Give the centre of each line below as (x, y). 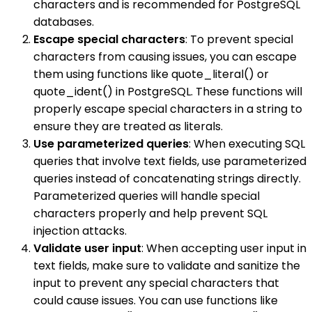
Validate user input (87, 249)
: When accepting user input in (224, 249)
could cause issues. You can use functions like (156, 301)
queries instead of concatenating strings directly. (167, 179)
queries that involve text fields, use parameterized (170, 162)
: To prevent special (239, 40)
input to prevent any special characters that (156, 283)
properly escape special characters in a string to (168, 109)
